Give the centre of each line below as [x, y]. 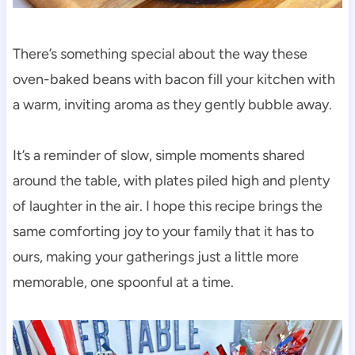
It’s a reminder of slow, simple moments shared [158, 155]
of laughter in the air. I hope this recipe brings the [167, 206]
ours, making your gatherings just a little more [155, 256]
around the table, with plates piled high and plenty [171, 180]
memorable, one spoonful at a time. [123, 282]
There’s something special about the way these [160, 53]
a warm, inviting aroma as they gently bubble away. [172, 104]
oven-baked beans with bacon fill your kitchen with [174, 79]
